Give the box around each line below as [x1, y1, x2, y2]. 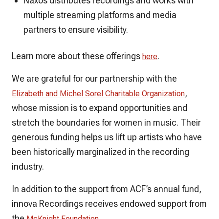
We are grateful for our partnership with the [12, 73, 177, 84]
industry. [12, 161, 44, 172]
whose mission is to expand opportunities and [12, 102, 187, 113]
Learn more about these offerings [12, 50, 142, 61]
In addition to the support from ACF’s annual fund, [12, 183, 201, 194]
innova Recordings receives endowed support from [12, 198, 207, 209]
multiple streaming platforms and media [23, 9, 176, 20]
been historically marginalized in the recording [12, 146, 189, 157]
